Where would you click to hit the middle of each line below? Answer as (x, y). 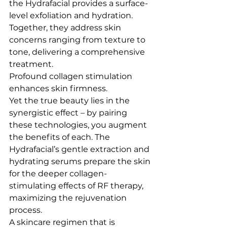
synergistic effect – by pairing (69, 113)
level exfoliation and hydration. (72, 15)
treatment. (31, 64)
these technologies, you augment (79, 125)
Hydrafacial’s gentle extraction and (80, 149)
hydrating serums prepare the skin (81, 161)
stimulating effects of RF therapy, (77, 186)
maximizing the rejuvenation (69, 198)
